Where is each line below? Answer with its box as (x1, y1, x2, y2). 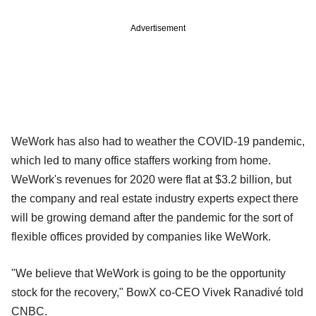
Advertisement (130, 23, 186, 33)
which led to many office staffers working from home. (11, 154, 271, 166)
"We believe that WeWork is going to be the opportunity (11, 267, 286, 279)
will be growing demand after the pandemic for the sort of (11, 211, 293, 224)
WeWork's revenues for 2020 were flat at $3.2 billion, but (11, 173, 291, 186)
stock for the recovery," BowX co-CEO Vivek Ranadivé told (11, 286, 303, 298)
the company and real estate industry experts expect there (11, 192, 298, 205)
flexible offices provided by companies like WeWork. (11, 230, 271, 243)
